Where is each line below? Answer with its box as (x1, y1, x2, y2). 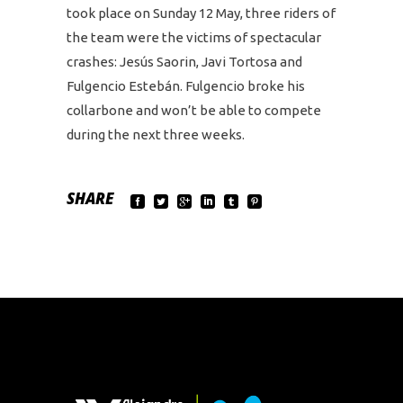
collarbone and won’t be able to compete (67, 102, 321, 118)
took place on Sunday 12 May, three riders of (67, 4, 336, 21)
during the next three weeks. (67, 126, 245, 142)
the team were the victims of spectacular (67, 29, 321, 45)
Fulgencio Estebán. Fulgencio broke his (67, 77, 305, 94)
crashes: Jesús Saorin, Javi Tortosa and (67, 53, 302, 69)
